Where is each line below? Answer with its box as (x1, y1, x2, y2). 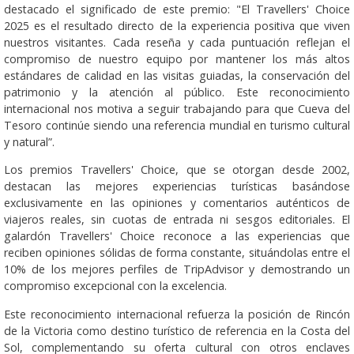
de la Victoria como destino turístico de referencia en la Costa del (4, 322, 350, 338)
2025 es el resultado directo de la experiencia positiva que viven (4, 17, 350, 33)
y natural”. (4, 134, 55, 149)
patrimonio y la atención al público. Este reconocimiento (4, 84, 350, 100)
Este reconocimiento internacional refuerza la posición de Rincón (4, 306, 350, 322)
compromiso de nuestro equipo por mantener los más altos (4, 51, 350, 66)
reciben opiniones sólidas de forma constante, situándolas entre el (4, 245, 350, 261)
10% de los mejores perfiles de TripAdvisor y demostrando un (4, 262, 350, 277)
